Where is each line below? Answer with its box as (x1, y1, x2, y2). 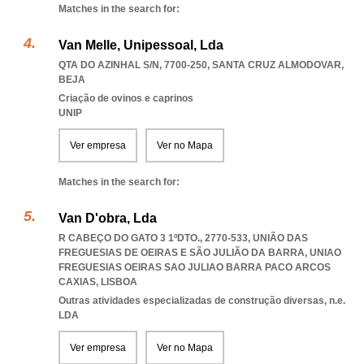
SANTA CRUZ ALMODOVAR (212, 59, 341, 71)
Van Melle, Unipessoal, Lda (58, 38, 223, 52)
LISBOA (101, 276, 137, 288)
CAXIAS (58, 276, 96, 288)
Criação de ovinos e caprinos (58, 93, 193, 104)
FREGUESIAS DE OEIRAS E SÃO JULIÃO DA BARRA (58, 247, 305, 258)
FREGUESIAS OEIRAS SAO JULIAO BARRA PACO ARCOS (58, 262, 331, 273)
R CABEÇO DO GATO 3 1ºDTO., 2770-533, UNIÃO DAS (58, 232, 308, 244)
